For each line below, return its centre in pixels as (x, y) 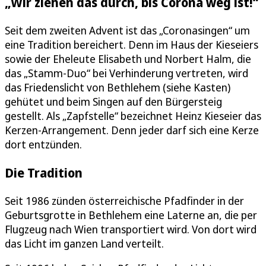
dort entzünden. (43, 144)
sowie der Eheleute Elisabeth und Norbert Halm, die (128, 58)
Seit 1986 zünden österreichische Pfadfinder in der (124, 200)
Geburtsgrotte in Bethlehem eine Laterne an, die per (131, 215)
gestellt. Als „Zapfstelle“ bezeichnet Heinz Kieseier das (133, 115)
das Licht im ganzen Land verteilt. (84, 243)
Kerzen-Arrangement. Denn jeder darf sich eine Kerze (132, 130)
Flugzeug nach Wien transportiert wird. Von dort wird (131, 229)
